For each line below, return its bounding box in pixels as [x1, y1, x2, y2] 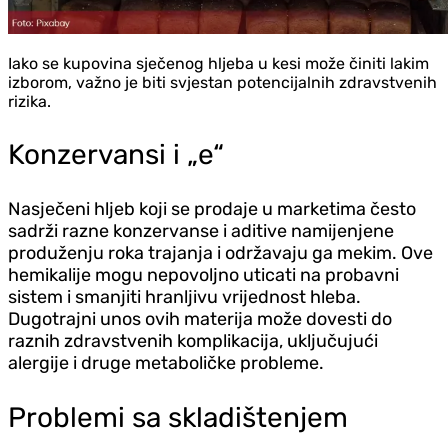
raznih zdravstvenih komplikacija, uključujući [8, 329, 378, 352]
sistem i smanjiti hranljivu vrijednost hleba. [8, 285, 361, 308]
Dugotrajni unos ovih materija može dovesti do [8, 307, 392, 330]
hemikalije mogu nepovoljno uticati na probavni [8, 263, 399, 286]
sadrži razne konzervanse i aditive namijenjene [8, 219, 394, 242]
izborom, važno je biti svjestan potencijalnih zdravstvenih [8, 72, 437, 92]
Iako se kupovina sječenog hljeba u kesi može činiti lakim [8, 53, 429, 73]
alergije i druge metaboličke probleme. [8, 351, 324, 374]
